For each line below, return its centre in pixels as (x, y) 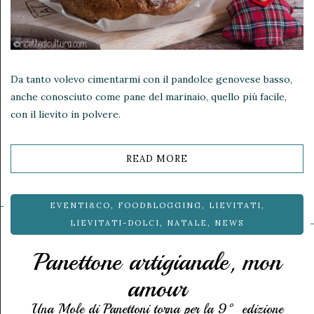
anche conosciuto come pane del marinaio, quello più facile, (149, 96)
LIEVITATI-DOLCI (115, 223)
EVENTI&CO (80, 205)
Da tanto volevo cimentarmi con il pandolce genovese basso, (151, 79)
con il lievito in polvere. (66, 114)
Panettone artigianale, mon (157, 262)
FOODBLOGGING (159, 205)
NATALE (187, 223)
